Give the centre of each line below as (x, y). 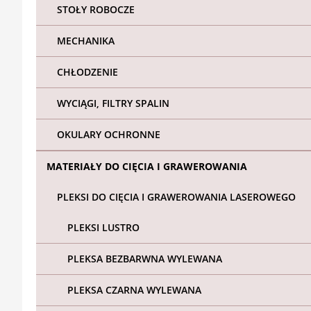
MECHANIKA (86, 41)
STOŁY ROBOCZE (96, 10)
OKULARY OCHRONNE (109, 135)
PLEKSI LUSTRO (103, 228)
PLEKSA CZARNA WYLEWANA (134, 290)
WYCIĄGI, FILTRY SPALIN (113, 103)
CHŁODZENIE (87, 72)
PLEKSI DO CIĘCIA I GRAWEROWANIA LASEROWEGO (176, 197)
